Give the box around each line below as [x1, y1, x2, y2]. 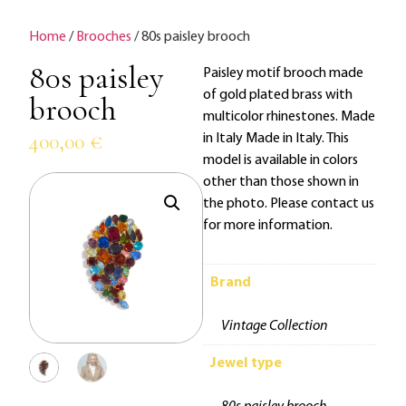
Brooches [76, 30, 132, 45]
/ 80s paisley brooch [131, 30, 251, 45]
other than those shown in [202, 175, 359, 190]
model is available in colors [202, 153, 358, 169]
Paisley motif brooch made [202, 66, 363, 82]
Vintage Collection [220, 318, 328, 333]
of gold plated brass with [202, 88, 353, 103]
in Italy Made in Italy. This [202, 131, 349, 147]
